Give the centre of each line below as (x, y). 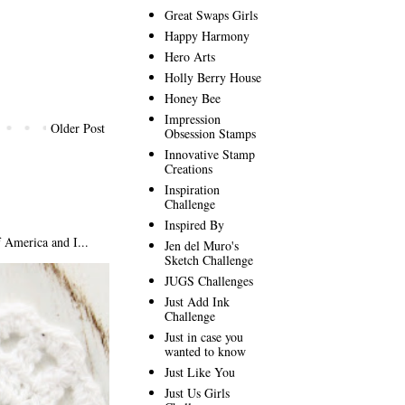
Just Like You (200, 372)
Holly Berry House (213, 77)
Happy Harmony (207, 35)
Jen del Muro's (202, 245)
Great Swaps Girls (211, 14)
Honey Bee (193, 98)
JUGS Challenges (209, 280)
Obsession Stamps (210, 133)
